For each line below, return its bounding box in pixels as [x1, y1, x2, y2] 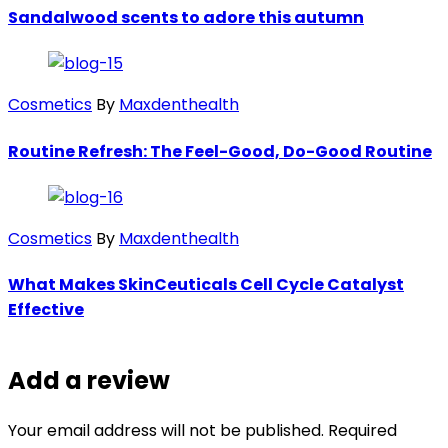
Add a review [8, 364, 170, 398]
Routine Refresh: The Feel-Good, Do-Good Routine [8, 139, 432, 163]
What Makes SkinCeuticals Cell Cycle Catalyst [8, 273, 404, 297]
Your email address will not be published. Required [8, 419, 397, 443]
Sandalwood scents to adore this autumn [8, 6, 364, 30]
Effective [8, 298, 84, 322]
